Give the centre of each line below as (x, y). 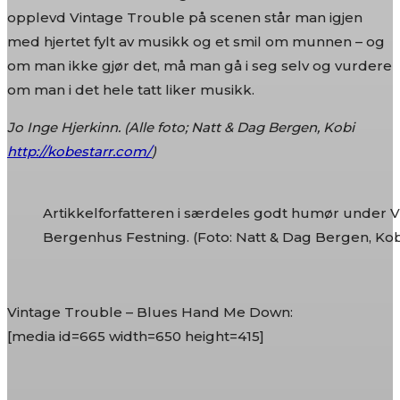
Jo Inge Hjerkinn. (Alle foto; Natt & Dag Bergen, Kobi (181, 127)
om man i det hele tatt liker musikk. (131, 90)
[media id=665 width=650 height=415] (136, 336)
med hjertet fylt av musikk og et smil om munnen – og (196, 42)
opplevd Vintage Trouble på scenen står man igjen (185, 17)
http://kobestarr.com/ (79, 151)
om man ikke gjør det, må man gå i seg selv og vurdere (200, 66)
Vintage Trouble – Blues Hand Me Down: (150, 312)
